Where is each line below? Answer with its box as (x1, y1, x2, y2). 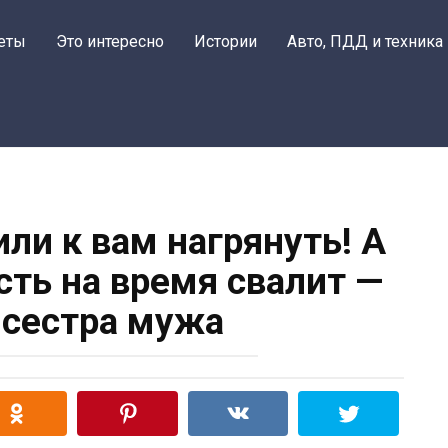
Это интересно (56, 32, 164, 51)
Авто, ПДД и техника (287, 32, 443, 51)
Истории (194, 32, 257, 51)
